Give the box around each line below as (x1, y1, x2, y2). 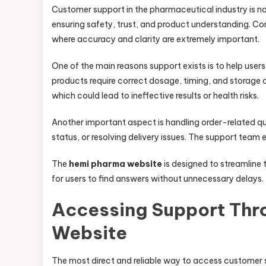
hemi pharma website (69, 159, 162, 169)
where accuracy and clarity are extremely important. (52, 34, 259, 45)
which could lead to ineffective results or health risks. (52, 90, 259, 101)
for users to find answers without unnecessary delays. (52, 173, 264, 184)
